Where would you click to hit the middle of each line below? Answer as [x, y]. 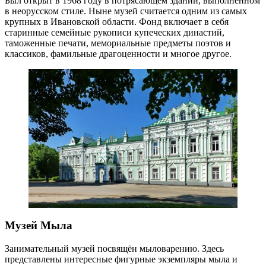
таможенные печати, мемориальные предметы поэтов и [118, 43]
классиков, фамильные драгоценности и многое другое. [118, 53]
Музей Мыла [39, 225]
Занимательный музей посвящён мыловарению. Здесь [114, 248]
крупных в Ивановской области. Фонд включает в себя [117, 21]
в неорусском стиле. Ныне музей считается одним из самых [126, 11]
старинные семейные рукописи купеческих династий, [115, 32]
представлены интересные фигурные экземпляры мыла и [121, 259]
